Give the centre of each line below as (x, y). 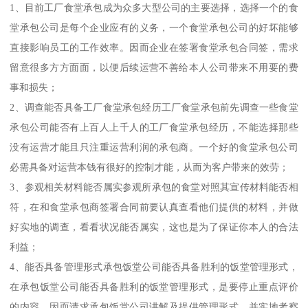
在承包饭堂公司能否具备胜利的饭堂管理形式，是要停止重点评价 (154, 286)
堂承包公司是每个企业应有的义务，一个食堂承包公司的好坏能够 (154, 27)
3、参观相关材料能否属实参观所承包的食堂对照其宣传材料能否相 (154, 187)
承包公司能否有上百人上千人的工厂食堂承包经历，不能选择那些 (154, 127)
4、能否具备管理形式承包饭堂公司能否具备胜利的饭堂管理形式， (154, 266)
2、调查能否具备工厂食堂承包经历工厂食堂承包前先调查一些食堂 (154, 107)
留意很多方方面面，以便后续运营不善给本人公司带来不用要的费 (154, 67)
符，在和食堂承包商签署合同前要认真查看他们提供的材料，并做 (154, 207)
